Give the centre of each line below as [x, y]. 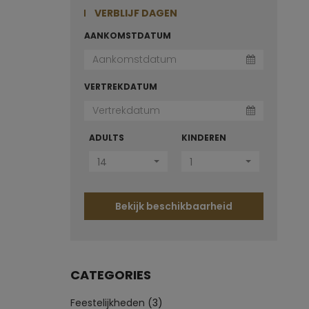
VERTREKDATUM [121, 87]
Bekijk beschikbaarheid [174, 206]
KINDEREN [203, 138]
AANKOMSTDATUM [128, 36]
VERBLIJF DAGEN [135, 13]
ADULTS [107, 138]
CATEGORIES [111, 275]
